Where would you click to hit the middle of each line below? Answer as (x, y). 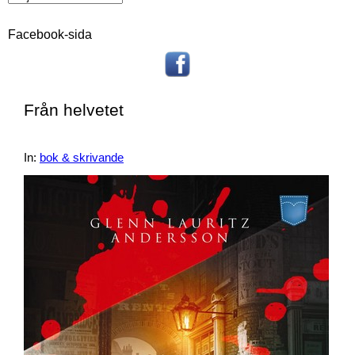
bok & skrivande (82, 158)
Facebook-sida (50, 34)
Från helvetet (74, 110)
